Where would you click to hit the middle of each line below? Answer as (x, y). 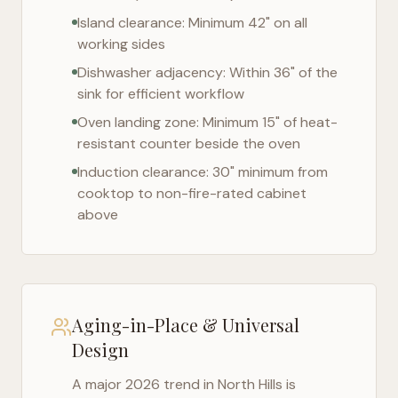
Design (100, 350)
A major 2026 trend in (145, 384)
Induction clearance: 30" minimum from (203, 172)
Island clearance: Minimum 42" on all (192, 23)
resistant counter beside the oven (189, 143)
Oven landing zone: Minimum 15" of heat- (207, 122)
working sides (121, 44)
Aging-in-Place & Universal (186, 325)
